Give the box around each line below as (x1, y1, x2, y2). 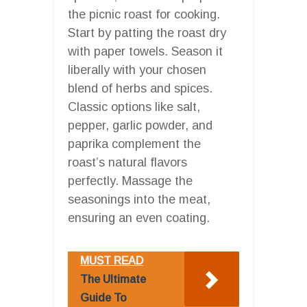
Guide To (80, 291, 127, 304)
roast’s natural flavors (68, 155, 187, 169)
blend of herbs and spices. (68, 81, 212, 95)
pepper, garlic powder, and (68, 118, 212, 132)
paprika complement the (68, 136, 201, 151)
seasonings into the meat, (68, 192, 210, 206)
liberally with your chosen (68, 62, 206, 77)
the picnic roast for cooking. (68, 7, 220, 21)
